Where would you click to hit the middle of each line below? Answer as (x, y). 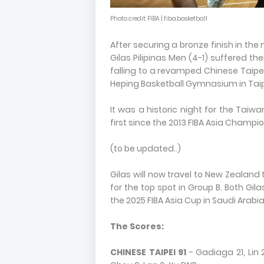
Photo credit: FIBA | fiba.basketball (159, 19)
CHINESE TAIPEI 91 (148, 252)
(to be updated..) (146, 148)
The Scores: (137, 226)
